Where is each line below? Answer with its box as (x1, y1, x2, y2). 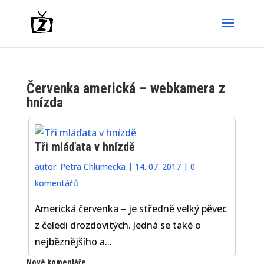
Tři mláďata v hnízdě (35, 139, 136, 154)
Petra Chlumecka (60, 160, 126, 172)
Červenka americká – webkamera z (26, 80, 225, 97)
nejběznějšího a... (35, 235, 113, 248)
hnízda (26, 94, 63, 111)
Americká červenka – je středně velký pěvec (35, 202, 227, 215)
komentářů (35, 177, 79, 189)
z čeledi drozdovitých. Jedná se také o (35, 218, 202, 232)
